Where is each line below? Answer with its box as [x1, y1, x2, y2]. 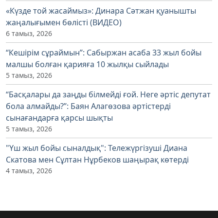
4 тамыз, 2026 [6, 165, 52, 175]
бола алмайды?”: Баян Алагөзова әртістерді [6, 100, 171, 111]
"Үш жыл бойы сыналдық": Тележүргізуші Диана [6, 142, 187, 153]
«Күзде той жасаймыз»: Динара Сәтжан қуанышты [6, 5, 196, 16]
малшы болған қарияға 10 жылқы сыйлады [6, 58, 169, 70]
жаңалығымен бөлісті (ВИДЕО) [6, 17, 122, 28]
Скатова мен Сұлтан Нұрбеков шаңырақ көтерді [6, 154, 189, 165]
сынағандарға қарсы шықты [6, 112, 113, 123]
